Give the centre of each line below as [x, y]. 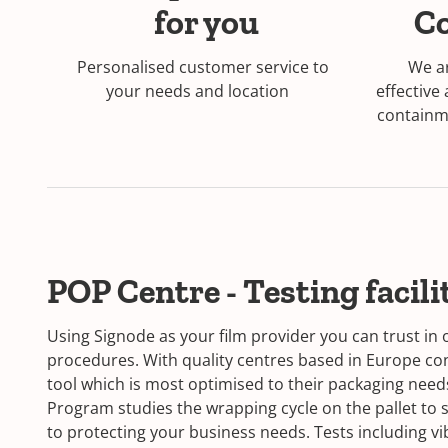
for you [203, 22]
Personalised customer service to [203, 67]
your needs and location [203, 91]
